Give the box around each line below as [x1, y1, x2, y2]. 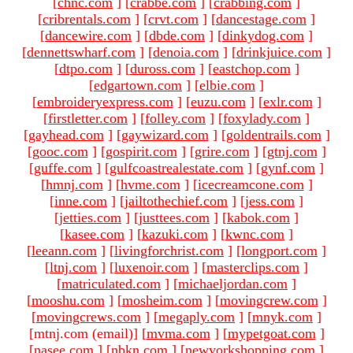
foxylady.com [223, 110, 301, 126]
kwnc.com [225, 225, 284, 242]
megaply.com [158, 308, 235, 325]
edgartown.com [94, 76, 182, 93]
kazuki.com [142, 225, 208, 242]
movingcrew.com [219, 292, 318, 308]
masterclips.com [206, 258, 299, 275]
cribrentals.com [43, 10, 131, 27]
